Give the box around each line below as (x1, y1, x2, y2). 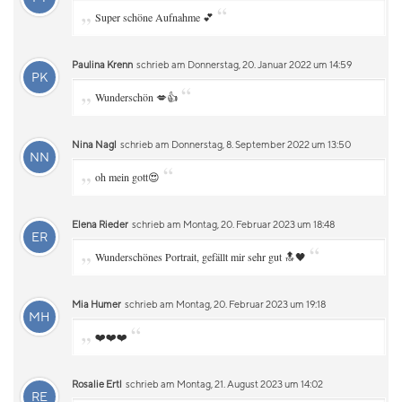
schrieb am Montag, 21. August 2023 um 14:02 (124, 378, 323, 389)
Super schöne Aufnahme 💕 (95, 10, 214, 24)
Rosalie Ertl (72, 378, 122, 389)
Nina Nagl (72, 138, 117, 150)
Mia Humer (72, 298, 121, 310)
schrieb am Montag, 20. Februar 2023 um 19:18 (123, 298, 326, 310)
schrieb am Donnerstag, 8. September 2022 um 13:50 (118, 138, 351, 150)
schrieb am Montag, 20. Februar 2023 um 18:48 (130, 218, 335, 230)
